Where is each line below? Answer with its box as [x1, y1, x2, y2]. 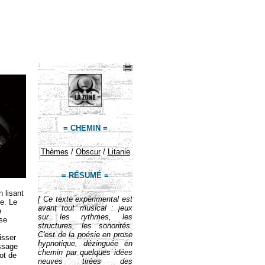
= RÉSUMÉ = [62, 171, 109, 180]
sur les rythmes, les [38, 212, 132, 221]
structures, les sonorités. [38, 221, 132, 230]
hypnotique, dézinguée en [38, 239, 132, 248]
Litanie [107, 147, 130, 156]
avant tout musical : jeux [38, 203, 132, 212]
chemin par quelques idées [38, 248, 132, 257]
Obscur [75, 147, 101, 156]
